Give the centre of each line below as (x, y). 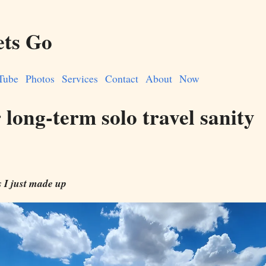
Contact (122, 79)
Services (80, 79)
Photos (40, 79)
